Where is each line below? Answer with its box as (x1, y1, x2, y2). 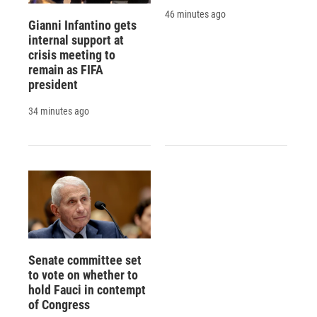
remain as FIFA (28, 62, 103, 77)
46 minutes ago (164, 8, 226, 20)
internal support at (28, 32, 124, 47)
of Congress (28, 297, 90, 313)
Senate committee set (28, 253, 142, 268)
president (28, 76, 78, 92)
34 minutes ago (28, 105, 89, 117)
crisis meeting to (28, 47, 115, 62)
